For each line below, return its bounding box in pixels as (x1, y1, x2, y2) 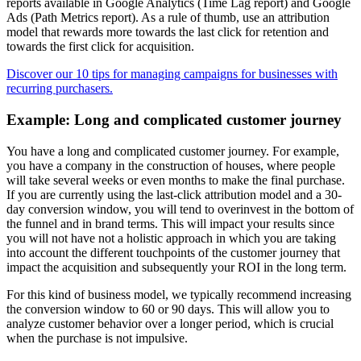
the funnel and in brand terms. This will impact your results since (6, 216, 334, 230)
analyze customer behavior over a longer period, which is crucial (6, 316, 334, 330)
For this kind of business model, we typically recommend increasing (6, 287, 351, 301)
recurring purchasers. (6, 81, 113, 96)
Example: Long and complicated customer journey (6, 111, 342, 129)
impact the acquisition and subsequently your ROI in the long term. (6, 259, 346, 274)
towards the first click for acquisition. (6, 39, 194, 54)
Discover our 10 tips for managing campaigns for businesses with (6, 67, 338, 81)
